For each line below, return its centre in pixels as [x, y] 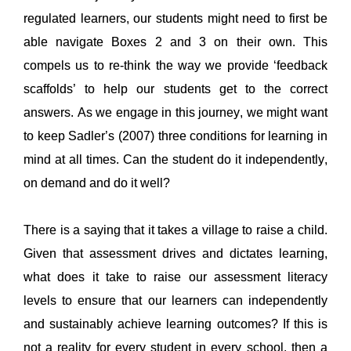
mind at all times [70, 159]
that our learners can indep [201, 300]
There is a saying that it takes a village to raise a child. [175, 230]
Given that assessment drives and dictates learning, [175, 253]
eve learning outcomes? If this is [235, 324]
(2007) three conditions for [191, 136]
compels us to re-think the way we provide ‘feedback [175, 65]
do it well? [143, 183]
